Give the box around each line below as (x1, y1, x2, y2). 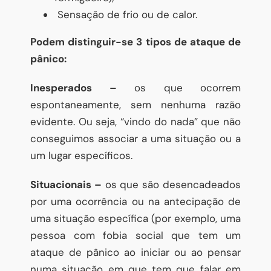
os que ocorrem (116, 80, 241, 94)
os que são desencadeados (101, 177, 241, 191)
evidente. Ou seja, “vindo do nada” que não (30, 114, 241, 128)
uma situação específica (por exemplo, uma (30, 211, 241, 225)
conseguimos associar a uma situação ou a (30, 131, 241, 145)
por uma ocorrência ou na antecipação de (30, 194, 241, 208)
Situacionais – (30, 177, 102, 191)
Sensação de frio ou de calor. (54, 7, 197, 21)
